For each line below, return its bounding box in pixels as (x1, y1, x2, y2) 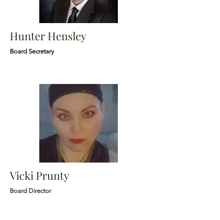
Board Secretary (10, 48, 54, 55)
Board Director (10, 187, 51, 194)
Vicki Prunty (10, 168, 69, 183)
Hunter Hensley (10, 28, 86, 43)
